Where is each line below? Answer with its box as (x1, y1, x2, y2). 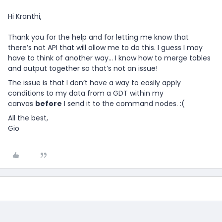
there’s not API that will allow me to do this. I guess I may (8, 43, 203, 53)
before (35, 99, 62, 109)
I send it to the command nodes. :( (62, 99, 185, 109)
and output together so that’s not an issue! (8, 63, 158, 74)
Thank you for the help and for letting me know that (8, 32, 189, 43)
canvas (8, 99, 35, 109)
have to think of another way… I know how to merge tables (8, 53, 211, 63)
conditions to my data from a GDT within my (8, 88, 164, 99)
